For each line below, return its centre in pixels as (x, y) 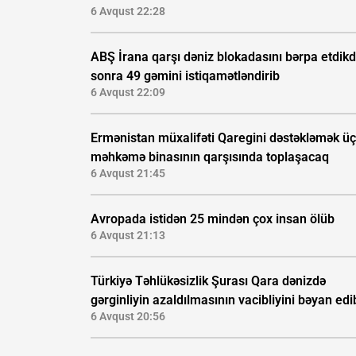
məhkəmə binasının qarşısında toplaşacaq (210, 157)
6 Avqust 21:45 (128, 174)
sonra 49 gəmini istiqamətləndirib (185, 76)
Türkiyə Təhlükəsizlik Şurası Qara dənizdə (208, 281)
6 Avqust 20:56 (128, 317)
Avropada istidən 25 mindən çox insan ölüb (213, 219)
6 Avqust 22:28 (128, 12)
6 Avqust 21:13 (128, 236)
